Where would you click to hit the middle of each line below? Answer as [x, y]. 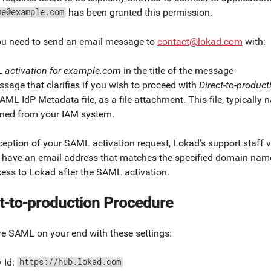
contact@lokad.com [200, 42]
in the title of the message [177, 70]
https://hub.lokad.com [70, 263]
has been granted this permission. [139, 13]
